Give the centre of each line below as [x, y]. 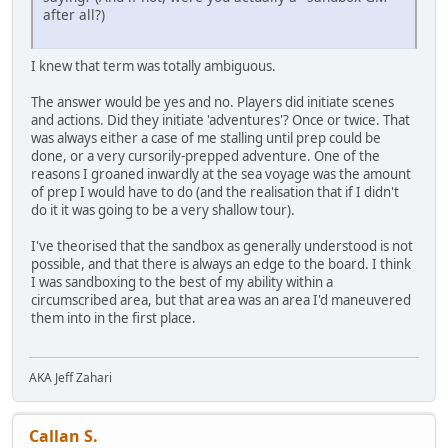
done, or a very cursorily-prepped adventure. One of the [205, 156]
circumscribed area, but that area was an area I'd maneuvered [221, 300]
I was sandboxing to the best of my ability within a [182, 282]
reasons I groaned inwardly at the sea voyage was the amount [221, 174]
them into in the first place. [113, 318]
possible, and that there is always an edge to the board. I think [221, 264]
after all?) [74, 15]
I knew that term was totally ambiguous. [153, 66]
